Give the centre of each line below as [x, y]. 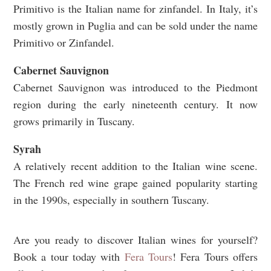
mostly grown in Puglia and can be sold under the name [135, 26]
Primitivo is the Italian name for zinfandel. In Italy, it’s [135, 9]
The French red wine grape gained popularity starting [135, 183]
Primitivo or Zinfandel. [64, 43]
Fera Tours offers [219, 257]
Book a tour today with [69, 257]
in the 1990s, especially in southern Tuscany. [113, 200]
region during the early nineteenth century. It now [135, 104]
